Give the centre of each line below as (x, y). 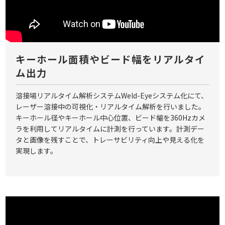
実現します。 (37, 150)
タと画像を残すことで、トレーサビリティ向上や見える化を (110, 139)
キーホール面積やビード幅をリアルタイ (110, 59)
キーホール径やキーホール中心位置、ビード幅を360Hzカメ (111, 117)
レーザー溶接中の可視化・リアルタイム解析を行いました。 (111, 106)
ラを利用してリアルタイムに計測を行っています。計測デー (110, 128)
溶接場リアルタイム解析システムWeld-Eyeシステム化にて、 (112, 95)
